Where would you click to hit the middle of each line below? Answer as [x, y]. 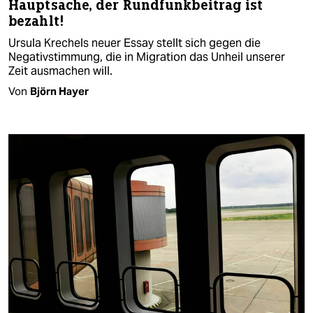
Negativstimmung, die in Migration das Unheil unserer [147, 57]
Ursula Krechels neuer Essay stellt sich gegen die [134, 43]
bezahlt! [36, 21]
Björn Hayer [59, 91]
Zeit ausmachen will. [60, 71]
